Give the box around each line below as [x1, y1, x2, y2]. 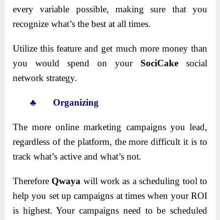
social [178, 58, 207, 69]
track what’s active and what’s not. [13, 151, 142, 162]
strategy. [44, 73, 78, 83]
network [13, 73, 44, 83]
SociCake [140, 58, 178, 69]
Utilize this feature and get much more [13, 43, 162, 54]
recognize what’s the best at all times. [13, 19, 151, 29]
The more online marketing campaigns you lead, [13, 122, 207, 133]
